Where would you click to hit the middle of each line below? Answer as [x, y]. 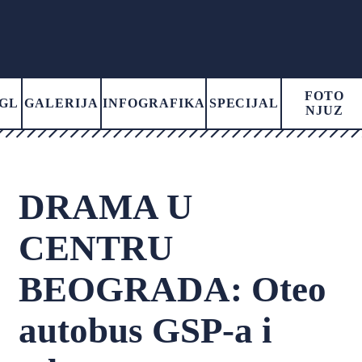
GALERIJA [61, 103]
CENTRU [97, 248]
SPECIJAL [244, 103]
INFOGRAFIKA [154, 103]
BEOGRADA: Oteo [173, 289]
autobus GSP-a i [146, 330]
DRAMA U [106, 207]
